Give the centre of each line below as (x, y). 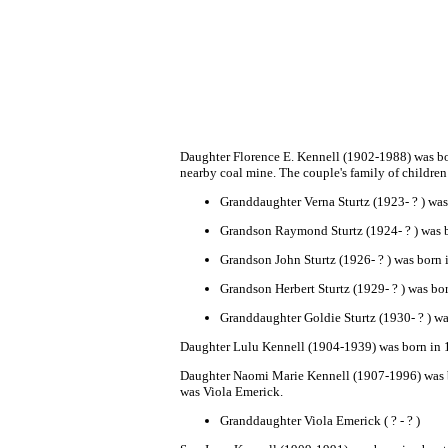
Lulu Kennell (267, 346)
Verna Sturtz (337, 201)
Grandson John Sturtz (278, 259)
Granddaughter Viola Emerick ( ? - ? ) (320, 420)
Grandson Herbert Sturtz (286, 288)
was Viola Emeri (223, 391)
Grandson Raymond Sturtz (291, 230)
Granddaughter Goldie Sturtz (298, 317)
